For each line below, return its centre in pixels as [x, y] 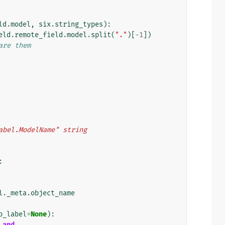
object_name [53, 193]
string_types [79, 24]
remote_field [39, 35]
